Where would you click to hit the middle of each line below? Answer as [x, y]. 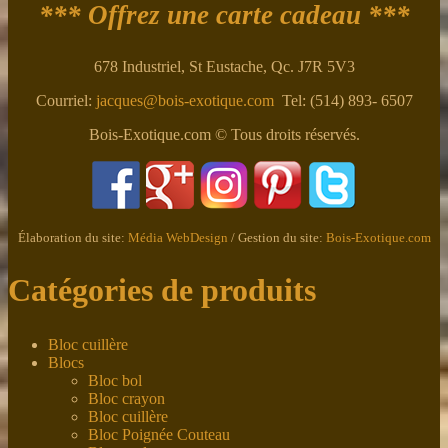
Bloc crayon [126, 398]
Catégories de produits [162, 290]
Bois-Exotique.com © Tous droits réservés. [224, 134]
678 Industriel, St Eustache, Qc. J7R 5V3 [224, 66]
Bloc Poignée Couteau [159, 434]
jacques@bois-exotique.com [184, 100]
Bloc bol [115, 380]
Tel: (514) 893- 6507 [343, 100]
